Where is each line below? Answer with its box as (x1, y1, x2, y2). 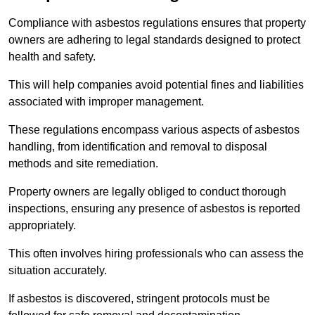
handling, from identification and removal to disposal (8, 141, 267, 153)
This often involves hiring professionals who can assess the (8, 247, 304, 260)
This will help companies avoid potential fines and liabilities (8, 79, 304, 91)
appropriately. (8, 219, 76, 232)
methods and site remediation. (8, 157, 158, 170)
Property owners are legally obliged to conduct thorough (8, 186, 286, 198)
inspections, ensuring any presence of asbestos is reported (8, 202, 300, 215)
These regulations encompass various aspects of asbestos (8, 124, 300, 136)
